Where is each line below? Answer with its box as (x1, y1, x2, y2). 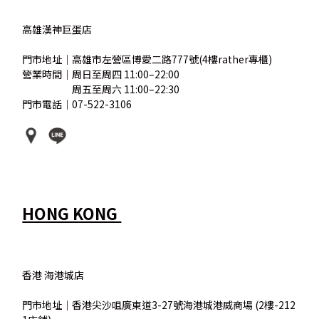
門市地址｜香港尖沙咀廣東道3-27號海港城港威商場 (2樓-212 (22, 297, 296, 312)
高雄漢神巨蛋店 (22, 21, 93, 36)
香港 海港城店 (22, 267, 85, 282)
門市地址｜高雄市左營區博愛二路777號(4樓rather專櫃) (22, 51, 273, 66)
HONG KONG (22, 201, 122, 224)
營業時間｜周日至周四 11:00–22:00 (22, 66, 180, 81)
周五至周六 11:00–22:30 (72, 81, 180, 96)
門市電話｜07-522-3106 (22, 96, 132, 111)
